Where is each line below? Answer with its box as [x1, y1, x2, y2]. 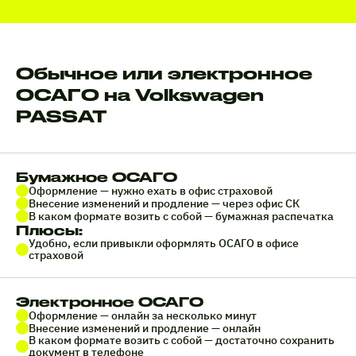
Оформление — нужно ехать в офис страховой [29, 183, 273, 198]
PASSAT [16, 106, 107, 126]
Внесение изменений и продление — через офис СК [29, 195, 300, 211]
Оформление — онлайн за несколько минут [29, 308, 257, 323]
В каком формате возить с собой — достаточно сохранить [29, 333, 335, 348]
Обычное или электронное [16, 64, 312, 83]
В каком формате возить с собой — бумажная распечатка [29, 208, 334, 223]
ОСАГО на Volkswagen [16, 85, 264, 105]
